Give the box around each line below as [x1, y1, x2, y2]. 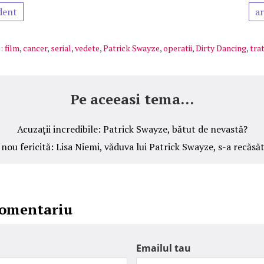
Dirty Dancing [196, 42, 246, 54]
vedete [75, 42, 100, 54]
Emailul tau [136, 242, 191, 255]
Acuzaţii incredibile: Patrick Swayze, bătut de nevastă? [16, 123, 247, 136]
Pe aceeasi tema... [70, 90, 194, 109]
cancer [23, 42, 47, 54]
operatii [163, 42, 192, 54]
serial [51, 42, 71, 54]
